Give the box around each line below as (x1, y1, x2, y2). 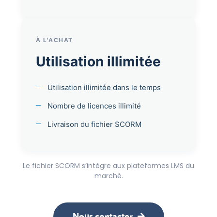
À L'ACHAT (36, 36, 73, 44)
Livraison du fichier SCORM (47, 119, 141, 129)
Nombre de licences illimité (47, 101, 141, 110)
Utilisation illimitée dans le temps (47, 82, 161, 92)
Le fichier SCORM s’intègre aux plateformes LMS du (23, 160, 194, 170)
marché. (94, 170, 123, 181)
